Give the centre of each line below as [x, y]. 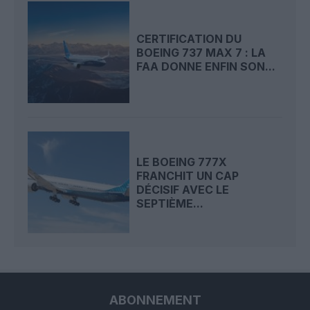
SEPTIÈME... [170, 203]
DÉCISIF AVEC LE [183, 189]
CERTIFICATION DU [189, 38]
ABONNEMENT [155, 300]
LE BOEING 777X [182, 162]
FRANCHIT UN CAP [188, 175]
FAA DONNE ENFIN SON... [206, 66]
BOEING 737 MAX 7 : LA [201, 52]
